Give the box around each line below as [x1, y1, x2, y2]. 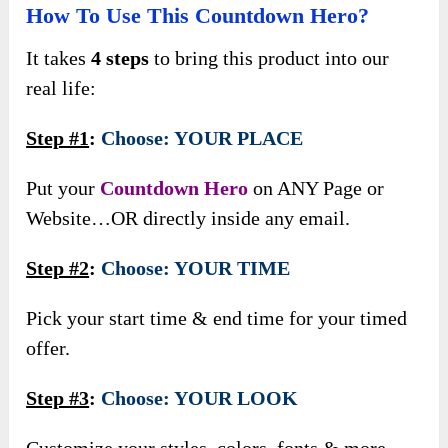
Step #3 [26, 386, 90, 409]
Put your [26, 176, 101, 199]
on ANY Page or [248, 176, 385, 199]
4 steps [91, 46, 150, 69]
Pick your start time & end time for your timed [26, 306, 408, 329]
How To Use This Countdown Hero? [26, 2, 370, 28]
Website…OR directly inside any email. [26, 206, 351, 229]
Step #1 [26, 126, 90, 149]
